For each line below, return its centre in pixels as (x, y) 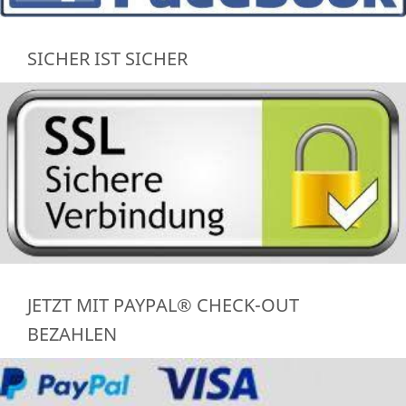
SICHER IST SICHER (107, 58)
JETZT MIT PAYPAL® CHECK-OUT (163, 304)
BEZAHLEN (72, 333)
